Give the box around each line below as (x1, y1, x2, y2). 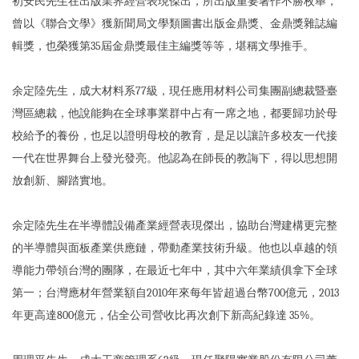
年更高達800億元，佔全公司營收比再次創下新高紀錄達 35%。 (12, 308, 321, 322)
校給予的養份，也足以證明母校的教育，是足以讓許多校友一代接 (12, 128, 337, 143)
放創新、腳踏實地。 (12, 173, 113, 188)
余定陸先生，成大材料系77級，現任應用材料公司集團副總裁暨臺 (12, 83, 337, 98)
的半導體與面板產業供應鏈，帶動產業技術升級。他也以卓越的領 (12, 240, 337, 255)
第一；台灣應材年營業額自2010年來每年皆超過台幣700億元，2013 (12, 285, 339, 300)
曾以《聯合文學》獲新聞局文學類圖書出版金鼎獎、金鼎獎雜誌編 (12, 16, 337, 30)
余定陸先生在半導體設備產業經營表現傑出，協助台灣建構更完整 (12, 218, 337, 232)
